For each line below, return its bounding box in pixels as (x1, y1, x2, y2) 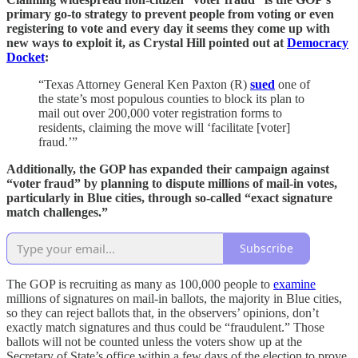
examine (273, 276, 316, 291)
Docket (6, 50, 45, 64)
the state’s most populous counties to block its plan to (38, 91, 304, 105)
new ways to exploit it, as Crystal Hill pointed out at (6, 35, 287, 50)
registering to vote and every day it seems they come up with (6, 21, 330, 35)
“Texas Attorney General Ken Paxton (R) (38, 77, 250, 91)
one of (275, 77, 310, 91)
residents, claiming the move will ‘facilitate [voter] (38, 120, 290, 134)
